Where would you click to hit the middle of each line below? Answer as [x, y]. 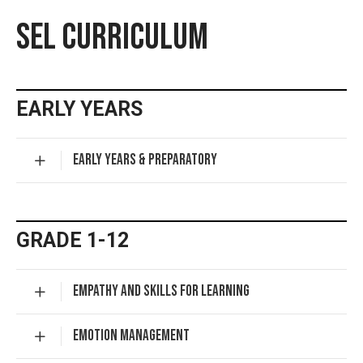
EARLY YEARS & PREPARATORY [145, 160]
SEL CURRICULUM [112, 38]
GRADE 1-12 [72, 241]
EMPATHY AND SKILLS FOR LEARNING [161, 292]
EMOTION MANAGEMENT [131, 336]
